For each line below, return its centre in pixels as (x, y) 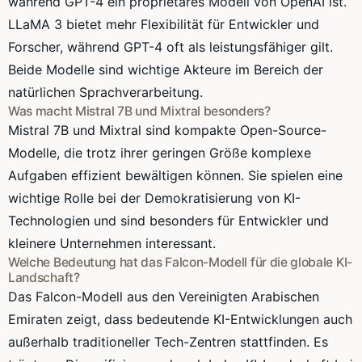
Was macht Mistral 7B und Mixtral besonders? (139, 111)
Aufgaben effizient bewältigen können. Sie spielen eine (175, 175)
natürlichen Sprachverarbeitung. (105, 92)
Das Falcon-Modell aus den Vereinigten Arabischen (164, 296)
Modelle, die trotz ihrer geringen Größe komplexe (160, 152)
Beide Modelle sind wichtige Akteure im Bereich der (166, 69)
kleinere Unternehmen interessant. (112, 243)
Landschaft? (44, 277)
